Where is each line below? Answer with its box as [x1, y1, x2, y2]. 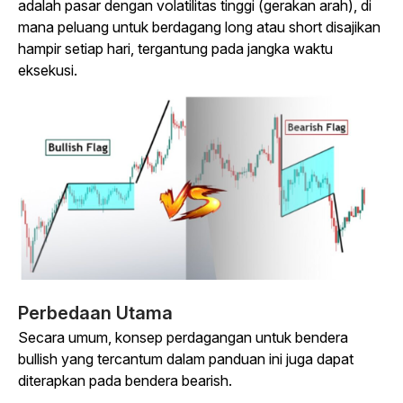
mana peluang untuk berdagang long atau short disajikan [18, 18, 381, 37]
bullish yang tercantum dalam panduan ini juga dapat [18, 349, 354, 368]
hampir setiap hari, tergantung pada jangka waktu [18, 40, 333, 58]
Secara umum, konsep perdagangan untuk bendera [18, 327, 348, 346]
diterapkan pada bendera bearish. [18, 371, 232, 390]
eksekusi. [18, 61, 77, 80]
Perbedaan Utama [18, 301, 173, 324]
